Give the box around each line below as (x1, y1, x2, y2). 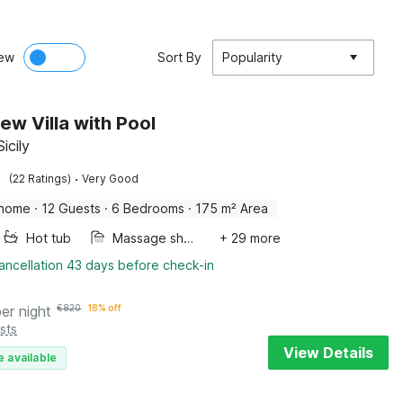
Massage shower (184, 230, 194, 246)
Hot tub (26, 230, 72, 246)
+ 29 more (219, 230, 282, 246)
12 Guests (41, 201, 102, 216)
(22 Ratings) (9, 172, 72, 185)
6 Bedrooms (112, 201, 185, 216)
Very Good (82, 172, 139, 185)
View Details (283, 344, 373, 362)
